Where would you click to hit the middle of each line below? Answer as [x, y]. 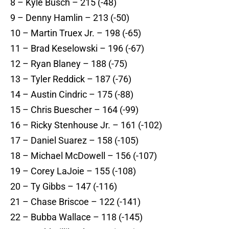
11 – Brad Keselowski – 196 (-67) [77, 49]
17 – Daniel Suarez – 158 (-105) [74, 141]
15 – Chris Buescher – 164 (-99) [74, 110]
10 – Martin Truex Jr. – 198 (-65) [76, 33]
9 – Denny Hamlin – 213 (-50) [70, 18]
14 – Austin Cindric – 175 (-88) [72, 95]
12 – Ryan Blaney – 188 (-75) [69, 64]
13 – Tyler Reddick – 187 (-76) [71, 79]
